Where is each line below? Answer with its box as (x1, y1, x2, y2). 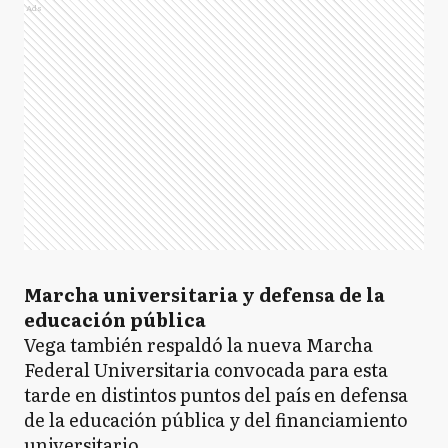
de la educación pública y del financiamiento (24, 406, 408, 433)
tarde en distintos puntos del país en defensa (24, 381, 408, 408)
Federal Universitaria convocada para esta (24, 356, 388, 383)
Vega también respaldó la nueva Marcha (24, 331, 373, 358)
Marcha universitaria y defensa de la (24, 281, 385, 308)
